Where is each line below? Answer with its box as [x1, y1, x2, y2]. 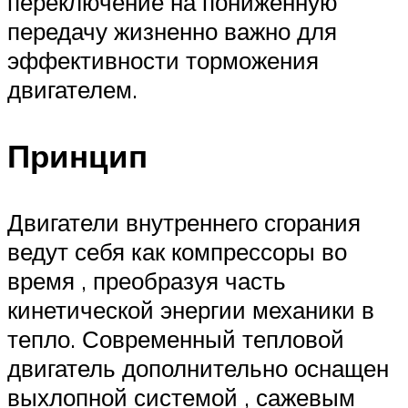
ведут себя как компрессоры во [7, 237, 347, 267]
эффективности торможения [7, 46, 319, 76]
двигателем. [7, 75, 138, 105]
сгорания [264, 208, 361, 238]
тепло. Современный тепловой [7, 324, 344, 354]
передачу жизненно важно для [7, 16, 337, 46]
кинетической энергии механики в [7, 295, 374, 325]
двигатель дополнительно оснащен [7, 353, 389, 383]
